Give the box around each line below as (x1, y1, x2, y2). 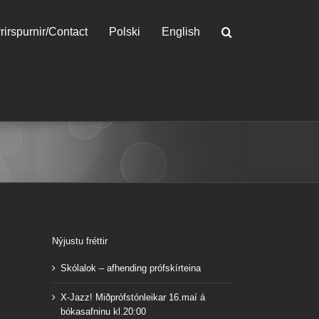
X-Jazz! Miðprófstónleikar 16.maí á (61, 291, 205, 303)
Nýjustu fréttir (52, 236, 108, 247)
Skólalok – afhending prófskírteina (61, 262, 201, 273)
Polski (109, 25, 140, 38)
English (162, 25, 200, 38)
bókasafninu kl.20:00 (61, 305, 146, 317)
